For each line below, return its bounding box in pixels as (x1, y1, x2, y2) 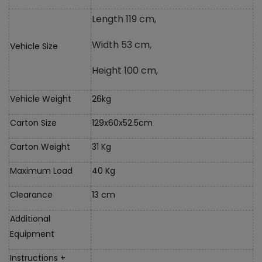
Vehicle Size (10, 40, 58, 52)
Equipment (10, 227, 54, 240)
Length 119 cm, (92, 12, 156, 26)
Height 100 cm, (92, 63, 158, 77)
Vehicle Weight (10, 92, 71, 105)
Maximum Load (10, 164, 73, 177)
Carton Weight (10, 140, 70, 153)
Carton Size (10, 116, 57, 129)
